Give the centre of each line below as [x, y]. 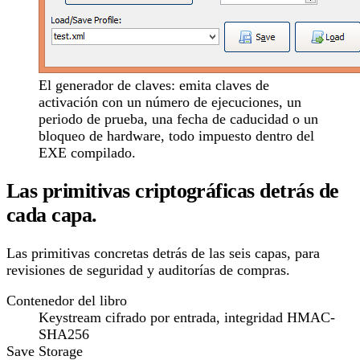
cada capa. [52, 215]
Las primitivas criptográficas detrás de [173, 191]
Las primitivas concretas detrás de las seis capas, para [163, 253]
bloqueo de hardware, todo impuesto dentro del [176, 136]
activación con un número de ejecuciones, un [170, 102]
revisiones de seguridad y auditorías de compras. [148, 270]
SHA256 [64, 335]
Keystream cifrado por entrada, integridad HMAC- [187, 318]
